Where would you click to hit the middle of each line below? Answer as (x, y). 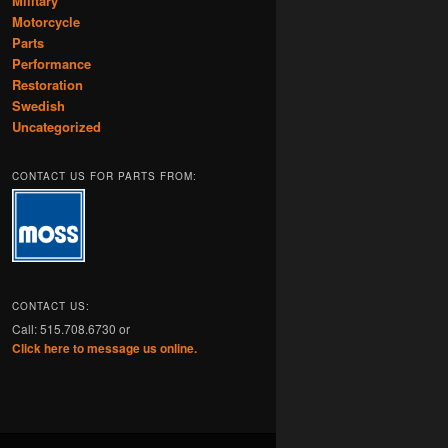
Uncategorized (56, 126)
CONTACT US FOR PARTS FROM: (104, 176)
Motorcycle (46, 21)
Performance (51, 63)
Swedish (38, 105)
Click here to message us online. (104, 347)
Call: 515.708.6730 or (71, 328)
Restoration (47, 84)
